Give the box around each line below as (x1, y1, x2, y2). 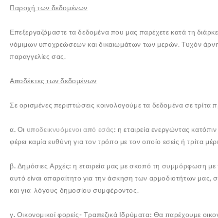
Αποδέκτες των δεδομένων (10, 76, 97, 85)
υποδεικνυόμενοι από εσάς (26, 125, 114, 133)
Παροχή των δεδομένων (10, 3, 88, 12)
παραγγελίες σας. (10, 52, 66, 60)
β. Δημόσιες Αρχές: (10, 162, 73, 170)
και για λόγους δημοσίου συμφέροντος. (10, 186, 139, 194)
